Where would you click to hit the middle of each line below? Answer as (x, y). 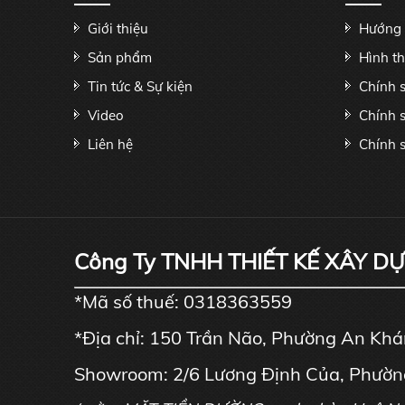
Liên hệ (110, 144)
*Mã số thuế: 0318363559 (183, 301)
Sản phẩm (120, 57)
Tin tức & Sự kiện (140, 86)
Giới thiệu (118, 28)
